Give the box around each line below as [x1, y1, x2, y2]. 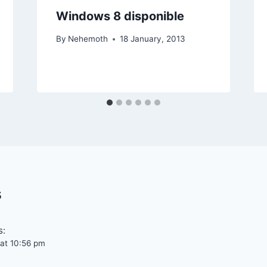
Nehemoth [67, 34, 108, 44]
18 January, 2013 [119, 34, 185, 44]
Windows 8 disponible [55, 8, 184, 23]
